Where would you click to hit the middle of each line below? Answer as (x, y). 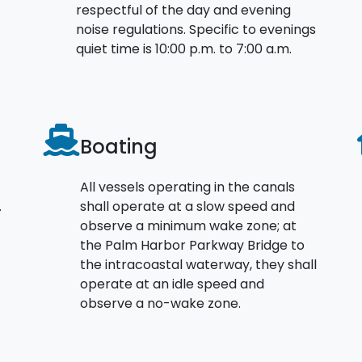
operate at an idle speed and (172, 284)
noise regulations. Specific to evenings (196, 29)
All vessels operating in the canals (187, 187)
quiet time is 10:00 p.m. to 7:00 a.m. (184, 48)
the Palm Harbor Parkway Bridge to (192, 245)
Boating (119, 146)
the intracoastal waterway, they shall (198, 264)
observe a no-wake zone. (160, 303)
